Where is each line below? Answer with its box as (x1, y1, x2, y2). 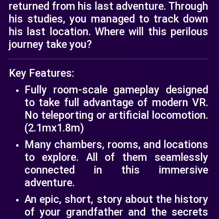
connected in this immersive (24, 163, 208, 176)
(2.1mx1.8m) (24, 121, 84, 134)
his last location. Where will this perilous (9, 25, 208, 38)
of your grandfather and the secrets (24, 205, 208, 218)
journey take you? (9, 38, 92, 50)
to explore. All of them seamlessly (24, 151, 208, 163)
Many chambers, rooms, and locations (24, 138, 208, 151)
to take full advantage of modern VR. (24, 96, 208, 109)
